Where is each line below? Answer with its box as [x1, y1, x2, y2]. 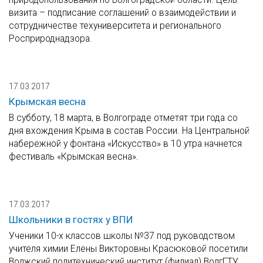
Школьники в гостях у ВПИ [9, 214, 133, 226]
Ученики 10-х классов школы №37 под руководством [9, 230, 235, 242]
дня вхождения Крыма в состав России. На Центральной [9, 125, 249, 137]
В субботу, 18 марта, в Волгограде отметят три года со [9, 112, 238, 124]
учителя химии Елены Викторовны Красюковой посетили [9, 243, 248, 255]
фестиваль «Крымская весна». [9, 151, 139, 163]
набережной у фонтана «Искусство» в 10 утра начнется [9, 138, 242, 150]
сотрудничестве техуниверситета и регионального [9, 20, 221, 32]
